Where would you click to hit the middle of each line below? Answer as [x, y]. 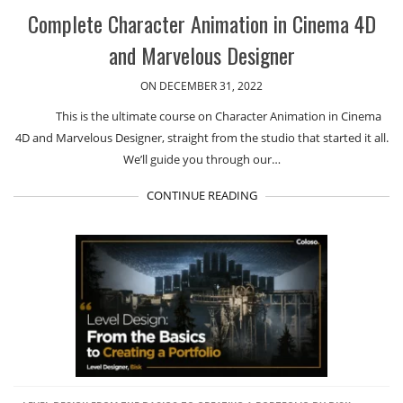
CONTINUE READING [201, 195]
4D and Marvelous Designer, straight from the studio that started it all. [201, 137]
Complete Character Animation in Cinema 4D [201, 23]
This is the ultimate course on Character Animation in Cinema [219, 116]
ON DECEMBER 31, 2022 [201, 85]
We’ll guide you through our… [201, 159]
